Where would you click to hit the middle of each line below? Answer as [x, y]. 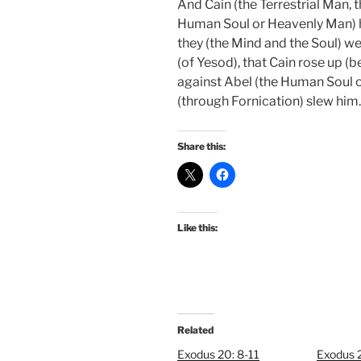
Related [195, 330]
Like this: [197, 228]
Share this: [201, 147]
